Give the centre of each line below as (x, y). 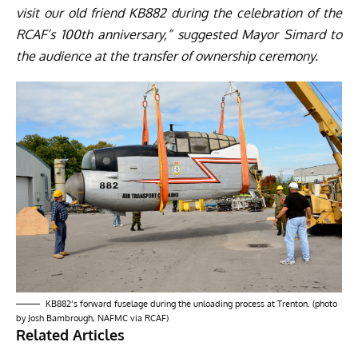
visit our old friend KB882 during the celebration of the (179, 13)
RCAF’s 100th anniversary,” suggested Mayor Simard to (179, 35)
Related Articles (70, 334)
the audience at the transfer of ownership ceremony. (167, 56)
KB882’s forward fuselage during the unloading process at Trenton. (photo (191, 303)
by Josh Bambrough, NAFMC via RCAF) (92, 318)
